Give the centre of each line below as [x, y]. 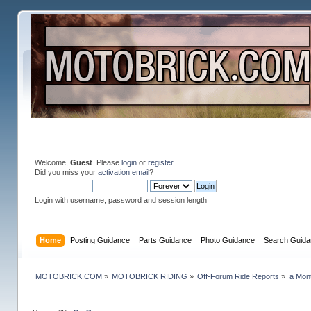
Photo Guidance [227, 240]
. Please [107, 162]
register [160, 162]
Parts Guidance [165, 240]
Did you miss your [66, 172]
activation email [123, 172]
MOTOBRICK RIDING [150, 276]
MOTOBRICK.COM [68, 276]
